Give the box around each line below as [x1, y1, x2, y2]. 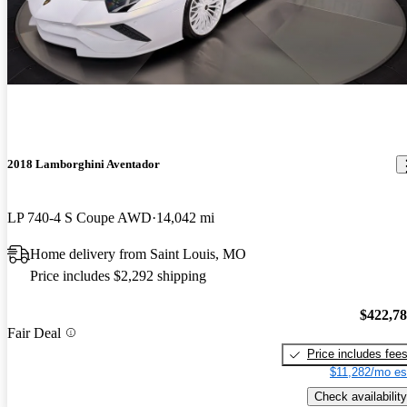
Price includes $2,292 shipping [30, 268, 206, 284]
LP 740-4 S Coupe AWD [7, 210, 152, 226]
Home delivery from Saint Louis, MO [30, 246, 246, 263]
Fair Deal [7, 324, 61, 341]
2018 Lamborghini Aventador [7, 157, 160, 172]
